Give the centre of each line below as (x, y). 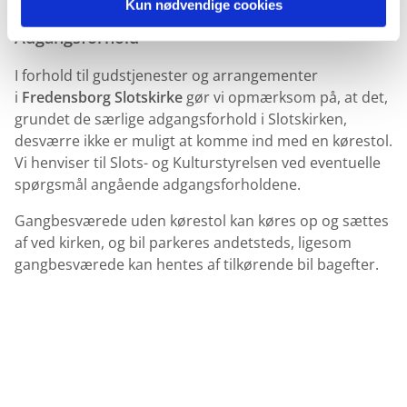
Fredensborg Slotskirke (102, 98)
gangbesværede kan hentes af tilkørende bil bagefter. (197, 265)
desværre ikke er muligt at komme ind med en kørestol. (203, 141)
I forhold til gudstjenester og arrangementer (166, 76)
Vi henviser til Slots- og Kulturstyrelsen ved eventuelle (198, 163)
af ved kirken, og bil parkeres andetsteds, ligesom (183, 243)
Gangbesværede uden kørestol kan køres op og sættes (202, 221)
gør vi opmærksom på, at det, (285, 98)
